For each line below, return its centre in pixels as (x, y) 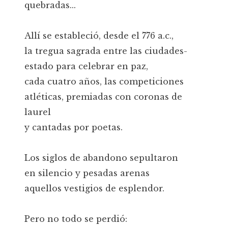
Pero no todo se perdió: (76, 219)
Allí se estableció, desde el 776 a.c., (99, 36)
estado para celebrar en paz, (86, 66)
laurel (38, 112)
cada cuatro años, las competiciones (104, 81)
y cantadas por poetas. (74, 127)
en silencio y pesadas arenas (88, 173)
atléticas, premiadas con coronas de (103, 97)
